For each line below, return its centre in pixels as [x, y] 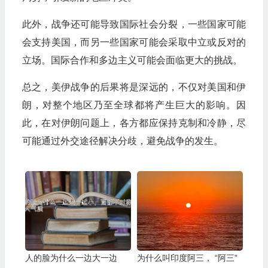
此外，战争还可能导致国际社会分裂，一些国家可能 [134, 24]
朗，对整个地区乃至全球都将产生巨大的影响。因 [134, 105]
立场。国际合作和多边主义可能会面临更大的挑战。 [132, 60]
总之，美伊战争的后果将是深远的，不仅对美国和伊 [134, 87]
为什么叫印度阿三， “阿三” [187, 258]
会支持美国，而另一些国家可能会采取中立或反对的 [134, 42]
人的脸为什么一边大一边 [71, 258]
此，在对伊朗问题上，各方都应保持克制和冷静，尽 [134, 123]
